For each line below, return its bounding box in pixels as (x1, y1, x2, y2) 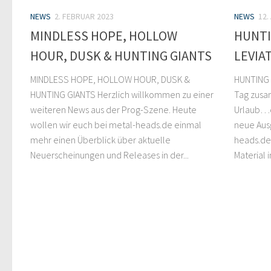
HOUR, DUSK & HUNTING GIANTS (30, 47, 212, 65)
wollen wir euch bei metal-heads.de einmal (30, 119, 201, 131)
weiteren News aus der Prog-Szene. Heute (30, 103, 197, 116)
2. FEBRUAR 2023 (54, 11, 114, 22)
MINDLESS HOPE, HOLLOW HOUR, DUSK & (30, 73, 190, 86)
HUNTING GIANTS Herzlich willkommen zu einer (30, 88, 214, 101)
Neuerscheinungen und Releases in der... (30, 149, 189, 162)
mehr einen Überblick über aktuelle (30, 134, 171, 146)
